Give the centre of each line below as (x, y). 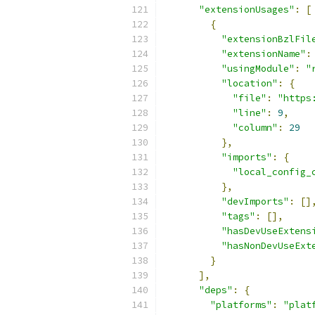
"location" (250, 83)
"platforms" (241, 305)
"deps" (216, 290)
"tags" (238, 216)
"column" (255, 128)
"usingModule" (258, 69)
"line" (250, 113)
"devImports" (255, 201)
